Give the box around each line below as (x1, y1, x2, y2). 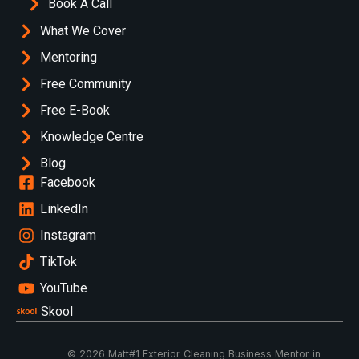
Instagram (40, 227, 96, 243)
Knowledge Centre (40, 128, 143, 144)
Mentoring (40, 49, 97, 65)
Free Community (40, 75, 131, 91)
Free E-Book (40, 102, 110, 118)
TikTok (40, 253, 77, 269)
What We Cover (40, 22, 126, 38)
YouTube (40, 280, 87, 296)
